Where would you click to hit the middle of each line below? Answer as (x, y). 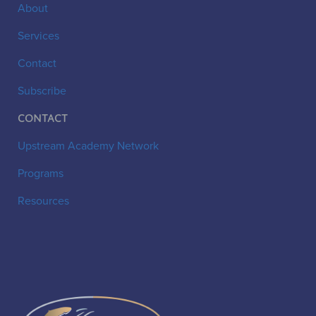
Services (38, 35)
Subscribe (42, 90)
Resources (43, 200)
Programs (41, 172)
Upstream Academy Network (88, 145)
